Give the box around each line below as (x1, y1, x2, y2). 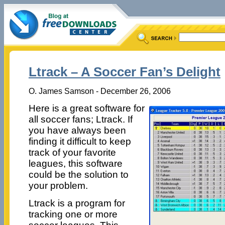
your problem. (28, 180, 88, 191)
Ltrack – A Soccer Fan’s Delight (28, 64, 220, 80)
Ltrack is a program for (28, 197, 125, 208)
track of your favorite (28, 147, 116, 158)
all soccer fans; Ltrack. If (28, 114, 133, 125)
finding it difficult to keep (28, 136, 131, 147)
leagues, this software (28, 158, 123, 169)
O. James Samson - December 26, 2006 (28, 86, 171, 95)
